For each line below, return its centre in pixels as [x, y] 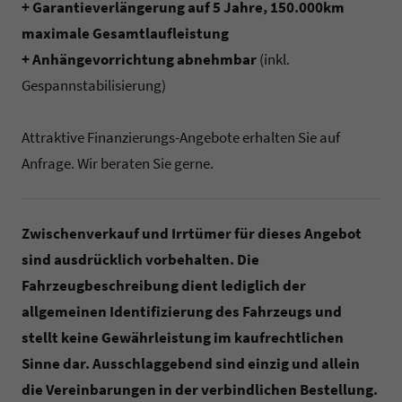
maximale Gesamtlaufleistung [125, 34]
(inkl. [273, 60]
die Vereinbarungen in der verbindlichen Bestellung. [200, 390]
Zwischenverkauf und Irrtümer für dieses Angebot [192, 234]
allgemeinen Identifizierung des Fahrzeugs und [182, 312]
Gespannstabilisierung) [94, 86]
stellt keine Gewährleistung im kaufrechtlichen [183, 338]
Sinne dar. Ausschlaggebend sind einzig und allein [191, 364]
